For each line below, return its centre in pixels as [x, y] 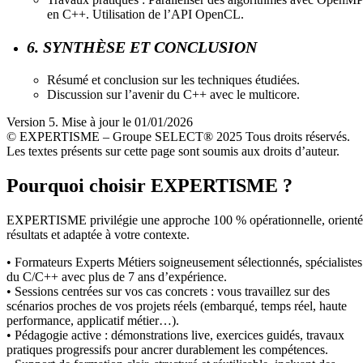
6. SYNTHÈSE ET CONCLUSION [142, 47]
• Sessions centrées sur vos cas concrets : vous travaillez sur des [168, 291]
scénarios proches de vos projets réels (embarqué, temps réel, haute [177, 305]
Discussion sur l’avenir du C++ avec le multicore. [173, 94]
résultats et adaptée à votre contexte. [98, 234]
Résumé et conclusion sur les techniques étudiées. [173, 79]
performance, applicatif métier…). [93, 320]
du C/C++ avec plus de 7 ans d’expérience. [117, 276]
